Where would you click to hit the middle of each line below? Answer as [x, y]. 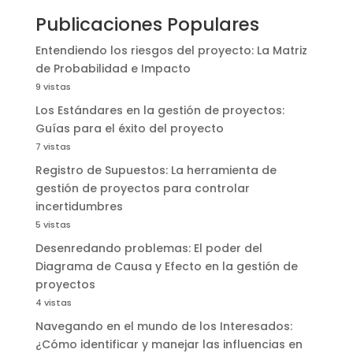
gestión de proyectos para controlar [142, 189]
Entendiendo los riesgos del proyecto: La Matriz [171, 51]
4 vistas [53, 303]
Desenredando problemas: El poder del [149, 249]
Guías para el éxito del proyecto [129, 129]
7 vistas [53, 147]
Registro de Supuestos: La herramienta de [156, 171]
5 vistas [53, 225]
